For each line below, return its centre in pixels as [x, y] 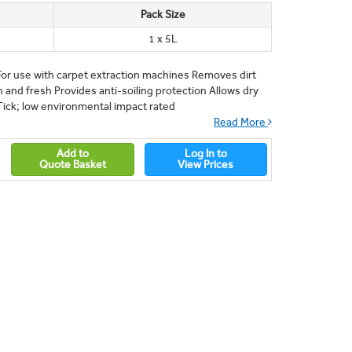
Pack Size [163, 15]
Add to [72, 154]
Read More [241, 122]
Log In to [205, 154]
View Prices [206, 165]
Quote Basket [72, 165]
